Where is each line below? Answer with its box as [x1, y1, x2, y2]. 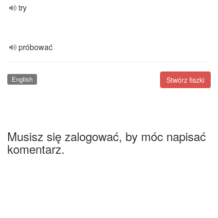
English [11, 74, 33, 84]
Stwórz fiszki [166, 75, 204, 85]
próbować [18, 41, 53, 53]
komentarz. [7, 140, 65, 157]
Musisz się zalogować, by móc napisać [7, 127, 206, 145]
